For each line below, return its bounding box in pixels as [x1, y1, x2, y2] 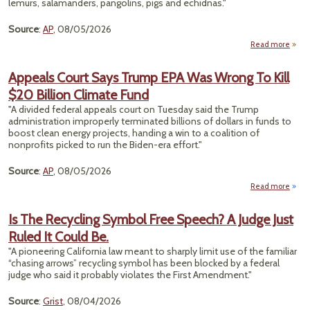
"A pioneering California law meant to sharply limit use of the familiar [8, 245, 297, 257]
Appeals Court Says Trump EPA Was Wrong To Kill [8, 69, 289, 86]
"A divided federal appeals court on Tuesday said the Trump [8, 103, 259, 116]
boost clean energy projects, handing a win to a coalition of [8, 127, 259, 139]
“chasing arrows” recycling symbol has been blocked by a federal [8, 257, 280, 269]
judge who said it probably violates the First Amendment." [8, 268, 252, 281]
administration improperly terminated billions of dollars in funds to [8, 115, 291, 127]
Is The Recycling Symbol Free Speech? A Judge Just [8, 211, 293, 228]
